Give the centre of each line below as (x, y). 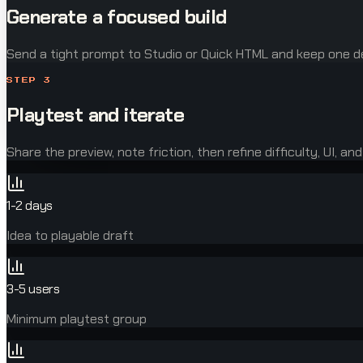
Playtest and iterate (95, 115)
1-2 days (30, 206)
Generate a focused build (117, 17)
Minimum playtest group (77, 319)
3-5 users (33, 289)
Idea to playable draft (70, 236)
